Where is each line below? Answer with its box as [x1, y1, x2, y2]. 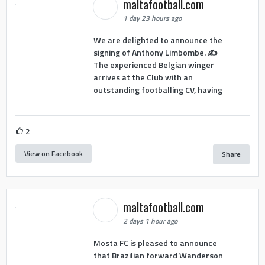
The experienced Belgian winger [93, 59, 214, 72]
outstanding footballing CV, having [93, 83, 222, 96]
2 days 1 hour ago [122, 215, 177, 227]
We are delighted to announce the [93, 34, 222, 47]
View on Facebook [24, 148, 83, 160]
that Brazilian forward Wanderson [93, 249, 223, 262]
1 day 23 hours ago [122, 12, 182, 24]
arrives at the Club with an [93, 71, 193, 84]
